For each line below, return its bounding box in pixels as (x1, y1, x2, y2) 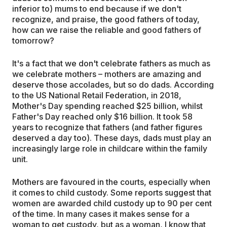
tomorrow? (12, 35, 54, 46)
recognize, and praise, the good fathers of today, (12, 14, 200, 24)
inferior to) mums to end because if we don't (12, 3, 181, 14)
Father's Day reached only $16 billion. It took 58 (12, 111, 193, 122)
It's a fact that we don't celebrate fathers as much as (12, 58, 210, 68)
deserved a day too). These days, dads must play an (12, 132, 211, 143)
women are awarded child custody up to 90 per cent (12, 198, 212, 208)
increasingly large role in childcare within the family (12, 143, 207, 154)
